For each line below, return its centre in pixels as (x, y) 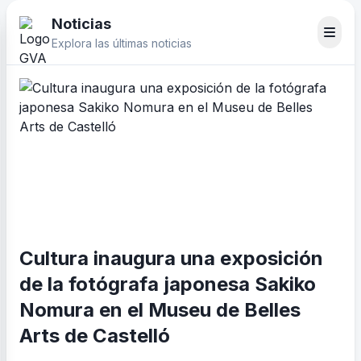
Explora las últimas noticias (122, 43)
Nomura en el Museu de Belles (160, 310)
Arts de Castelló (95, 336)
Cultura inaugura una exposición (171, 258)
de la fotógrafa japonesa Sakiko (168, 284)
